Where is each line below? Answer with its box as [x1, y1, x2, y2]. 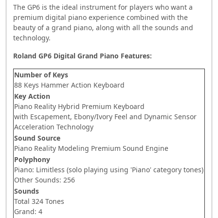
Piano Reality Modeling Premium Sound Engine [14, 143, 168, 153]
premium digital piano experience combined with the [13, 12, 188, 22]
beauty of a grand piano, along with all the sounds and [13, 22, 193, 32]
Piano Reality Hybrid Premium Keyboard [14, 101, 145, 111]
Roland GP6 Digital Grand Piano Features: [13, 51, 152, 60]
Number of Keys [14, 70, 68, 79]
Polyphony [14, 154, 50, 164]
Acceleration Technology [14, 122, 93, 131]
